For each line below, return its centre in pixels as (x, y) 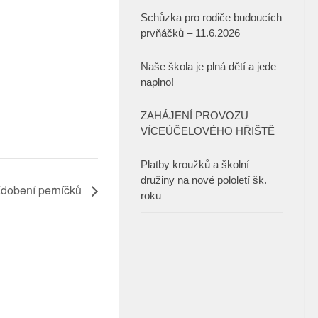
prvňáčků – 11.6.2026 (190, 33)
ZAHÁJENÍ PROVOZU (194, 116)
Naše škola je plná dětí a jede (208, 67)
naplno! (157, 82)
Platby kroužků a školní (195, 165)
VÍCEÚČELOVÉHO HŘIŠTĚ (208, 131)
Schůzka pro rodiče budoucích (211, 18)
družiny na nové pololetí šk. (204, 180)
